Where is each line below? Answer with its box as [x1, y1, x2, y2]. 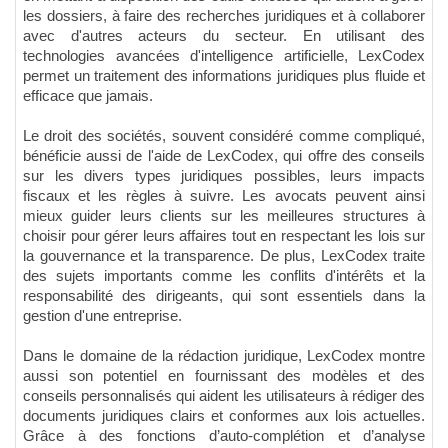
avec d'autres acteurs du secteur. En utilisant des [23, 27, 425, 44]
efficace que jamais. [23, 87, 157, 104]
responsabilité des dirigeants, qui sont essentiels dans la [23, 287, 425, 304]
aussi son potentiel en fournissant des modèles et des [23, 367, 425, 384]
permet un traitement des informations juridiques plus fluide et [23, 67, 425, 84]
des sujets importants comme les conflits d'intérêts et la [23, 267, 425, 284]
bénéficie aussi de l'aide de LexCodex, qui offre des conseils [23, 147, 425, 164]
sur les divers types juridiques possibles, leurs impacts [23, 167, 425, 184]
